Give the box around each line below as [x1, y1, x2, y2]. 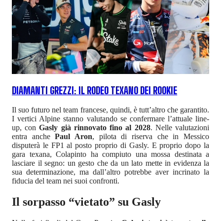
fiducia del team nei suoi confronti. [12, 176, 119, 185]
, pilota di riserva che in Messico [92, 132, 210, 141]
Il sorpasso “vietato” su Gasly [12, 195, 161, 208]
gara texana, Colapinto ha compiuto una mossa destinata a [12, 149, 209, 158]
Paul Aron [55, 132, 93, 141]
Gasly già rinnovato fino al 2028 [39, 123, 150, 132]
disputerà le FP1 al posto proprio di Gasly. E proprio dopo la [12, 141, 209, 149]
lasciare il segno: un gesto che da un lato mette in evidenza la [12, 158, 209, 167]
